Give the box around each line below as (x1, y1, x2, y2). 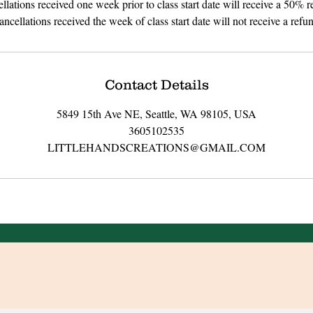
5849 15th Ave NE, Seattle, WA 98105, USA (57, 105, 256, 121)
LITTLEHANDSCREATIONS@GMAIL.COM (48, 139, 265, 154)
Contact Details (104, 76, 209, 92)
